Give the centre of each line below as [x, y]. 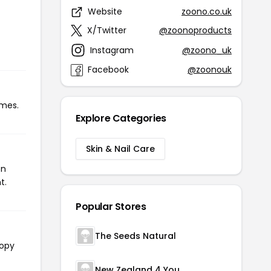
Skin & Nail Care [120, 149]
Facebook [108, 70]
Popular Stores [111, 207]
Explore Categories [121, 118]
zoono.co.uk [207, 11]
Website [105, 11]
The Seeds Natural [135, 236]
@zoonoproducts [195, 30]
